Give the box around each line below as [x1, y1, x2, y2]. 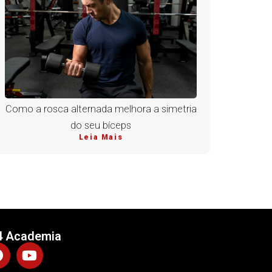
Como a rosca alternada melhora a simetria [5, 103, 197, 115]
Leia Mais [78, 133, 123, 142]
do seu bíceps [70, 120, 131, 132]
